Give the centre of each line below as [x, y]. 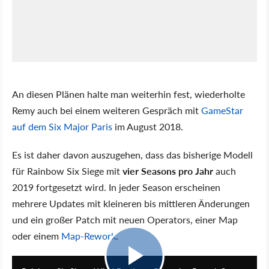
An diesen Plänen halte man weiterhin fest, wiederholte [128, 94]
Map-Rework [89, 236]
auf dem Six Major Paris [62, 127]
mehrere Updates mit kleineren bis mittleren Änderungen [131, 204]
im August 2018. [148, 127]
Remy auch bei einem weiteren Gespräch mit [107, 110]
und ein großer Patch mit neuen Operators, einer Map [125, 220]
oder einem [37, 236]
